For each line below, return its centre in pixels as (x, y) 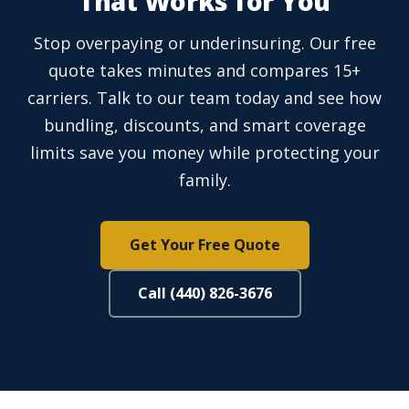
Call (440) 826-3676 (204, 294)
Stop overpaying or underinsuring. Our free (204, 43)
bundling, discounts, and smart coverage (204, 126)
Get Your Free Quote (204, 245)
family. (204, 180)
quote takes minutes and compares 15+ (204, 71)
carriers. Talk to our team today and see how (204, 98)
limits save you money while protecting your (204, 153)
